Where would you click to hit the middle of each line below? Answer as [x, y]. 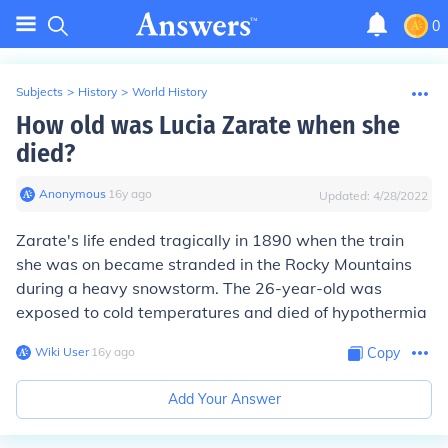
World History [169, 91]
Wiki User [62, 351]
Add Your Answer [224, 399]
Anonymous [72, 193]
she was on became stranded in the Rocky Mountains [214, 264]
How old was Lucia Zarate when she [208, 125]
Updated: [346, 195]
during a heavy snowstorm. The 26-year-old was [199, 288]
